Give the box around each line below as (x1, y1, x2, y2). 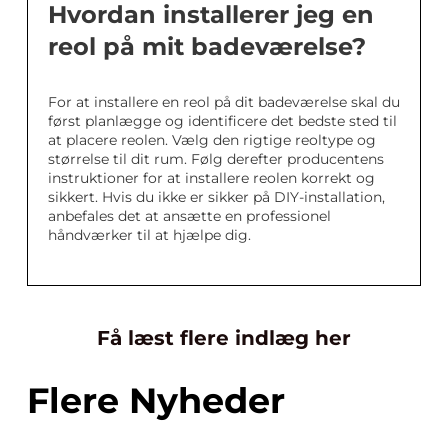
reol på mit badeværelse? (48, 32, 366, 62)
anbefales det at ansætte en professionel (48, 207, 331, 226)
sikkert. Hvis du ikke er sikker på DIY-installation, (48, 188, 385, 207)
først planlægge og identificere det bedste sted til (48, 112, 397, 131)
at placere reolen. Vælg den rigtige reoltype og (48, 131, 376, 150)
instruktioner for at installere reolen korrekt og (48, 169, 375, 188)
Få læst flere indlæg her (97, 326, 351, 351)
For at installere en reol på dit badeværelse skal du (48, 93, 400, 112)
